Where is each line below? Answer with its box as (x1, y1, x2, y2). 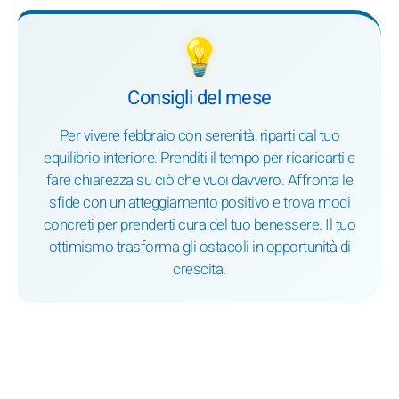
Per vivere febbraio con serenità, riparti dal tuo (59, 125, 340, 148)
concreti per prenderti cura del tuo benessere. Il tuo (43, 214, 356, 237)
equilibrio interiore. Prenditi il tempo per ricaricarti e (44, 147, 355, 170)
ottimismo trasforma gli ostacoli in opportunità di (48, 236, 351, 259)
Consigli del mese (127, 84, 272, 112)
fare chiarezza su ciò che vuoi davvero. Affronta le (45, 169, 354, 192)
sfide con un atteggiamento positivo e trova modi (49, 191, 350, 215)
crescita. (173, 258, 226, 281)
